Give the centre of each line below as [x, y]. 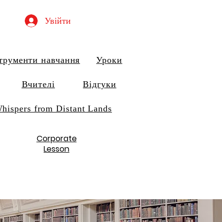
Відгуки [100, 84]
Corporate [56, 139]
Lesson [56, 149]
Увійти [58, 21]
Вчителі [38, 84]
